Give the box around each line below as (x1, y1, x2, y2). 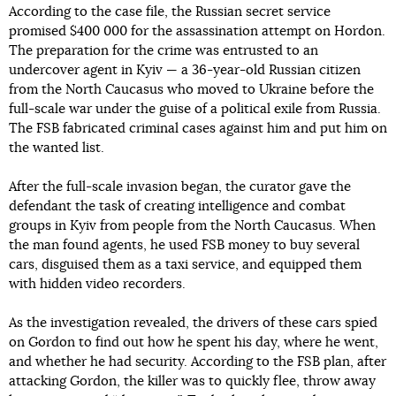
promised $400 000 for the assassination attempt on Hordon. (9, 25, 385, 38)
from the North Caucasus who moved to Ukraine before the (9, 83, 374, 96)
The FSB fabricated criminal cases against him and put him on (9, 122, 387, 135)
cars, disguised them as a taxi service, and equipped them (9, 258, 362, 271)
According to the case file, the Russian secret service (9, 5, 331, 19)
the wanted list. (9, 141, 104, 155)
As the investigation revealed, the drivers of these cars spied (9, 316, 377, 330)
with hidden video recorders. (9, 278, 186, 291)
